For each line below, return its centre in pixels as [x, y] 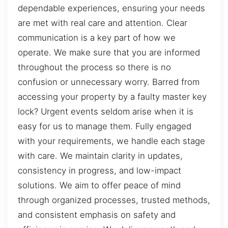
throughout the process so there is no [94, 67]
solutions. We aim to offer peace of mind [99, 185]
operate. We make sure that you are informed [109, 52]
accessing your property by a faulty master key [112, 96]
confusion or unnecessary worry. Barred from [109, 82]
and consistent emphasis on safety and [97, 215]
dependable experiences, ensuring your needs [111, 8]
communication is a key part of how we [97, 37]
